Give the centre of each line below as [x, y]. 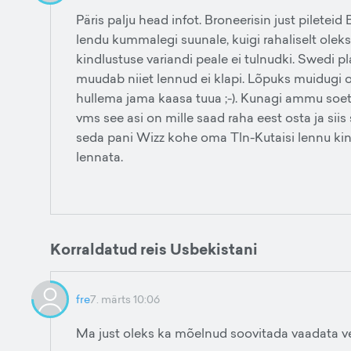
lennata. [100, 157]
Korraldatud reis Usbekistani [154, 249]
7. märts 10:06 [125, 299]
